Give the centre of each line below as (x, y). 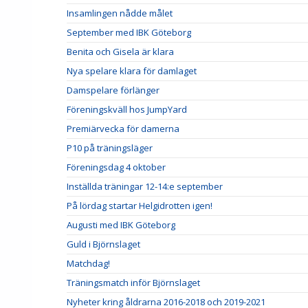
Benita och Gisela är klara (120, 51)
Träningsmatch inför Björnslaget (133, 282)
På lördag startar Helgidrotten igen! (140, 205)
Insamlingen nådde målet (120, 13)
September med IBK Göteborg (129, 32)
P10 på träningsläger (110, 147)
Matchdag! (88, 263)
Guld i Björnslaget (103, 244)
